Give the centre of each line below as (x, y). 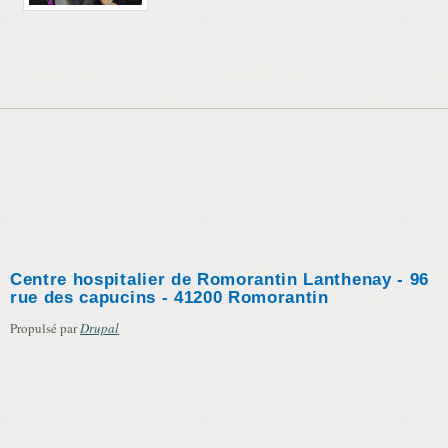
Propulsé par (45, 328)
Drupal (99, 328)
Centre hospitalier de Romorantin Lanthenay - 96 (219, 279)
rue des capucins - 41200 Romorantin (169, 297)
